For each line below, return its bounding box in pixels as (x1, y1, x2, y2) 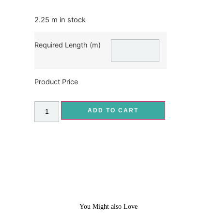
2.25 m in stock (34, 15, 86, 24)
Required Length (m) (34, 41, 101, 49)
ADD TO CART (88, 107, 139, 114)
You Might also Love (79, 203, 138, 211)
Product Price (34, 77, 78, 86)
